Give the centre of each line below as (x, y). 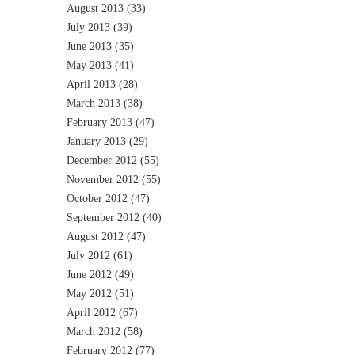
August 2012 (95, 236)
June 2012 (89, 274)
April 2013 (91, 84)
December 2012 (102, 160)
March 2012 (94, 331)
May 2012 (89, 293)
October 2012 (97, 198)
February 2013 (99, 122)
